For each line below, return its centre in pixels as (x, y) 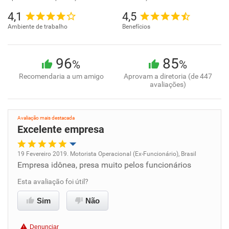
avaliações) (168, 84)
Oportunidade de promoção (72, 165)
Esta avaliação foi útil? (53, 181)
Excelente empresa (61, 129)
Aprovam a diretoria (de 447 (168, 76)
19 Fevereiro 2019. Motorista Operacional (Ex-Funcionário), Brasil (107, 154)
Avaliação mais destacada (46, 118)
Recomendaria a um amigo (61, 76)
